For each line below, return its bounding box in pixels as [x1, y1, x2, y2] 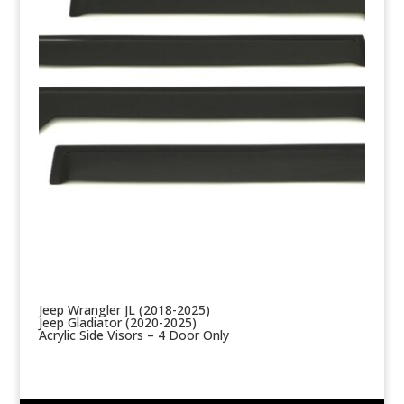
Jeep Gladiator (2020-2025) [38, 314, 197, 332]
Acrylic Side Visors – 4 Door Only [38, 326, 229, 344]
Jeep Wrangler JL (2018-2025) [38, 301, 210, 319]
